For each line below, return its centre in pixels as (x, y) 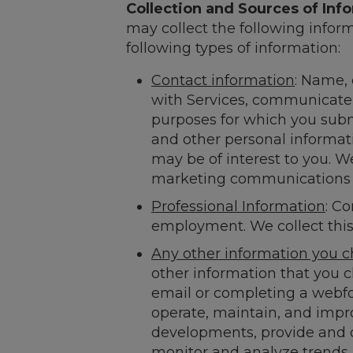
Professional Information (238, 206)
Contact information (223, 80)
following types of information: (233, 48)
